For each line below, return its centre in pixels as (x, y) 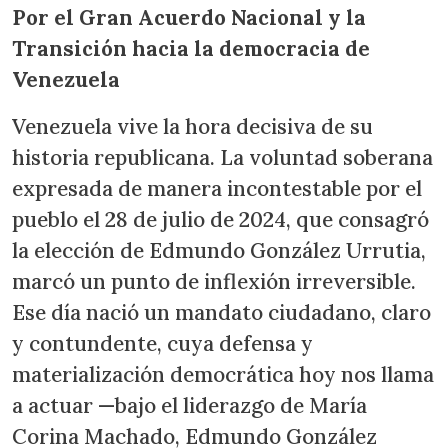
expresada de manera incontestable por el (217, 188)
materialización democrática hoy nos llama (223, 374)
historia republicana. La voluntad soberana (222, 157)
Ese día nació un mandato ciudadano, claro (221, 312)
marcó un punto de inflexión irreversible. (214, 281)
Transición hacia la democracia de (191, 48)
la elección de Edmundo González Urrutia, (219, 250)
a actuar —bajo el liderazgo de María (189, 405)
